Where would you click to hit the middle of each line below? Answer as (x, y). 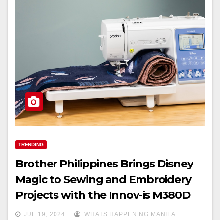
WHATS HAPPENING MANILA (129, 214)
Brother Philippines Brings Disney (104, 164)
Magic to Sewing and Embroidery (103, 179)
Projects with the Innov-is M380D (103, 195)
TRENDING (31, 144)
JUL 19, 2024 (44, 214)
